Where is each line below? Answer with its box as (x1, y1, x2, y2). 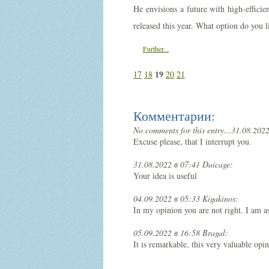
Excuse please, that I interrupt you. (133, 136, 252, 147)
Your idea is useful (133, 170, 197, 181)
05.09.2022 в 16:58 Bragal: (133, 227, 228, 238)
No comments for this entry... (133, 124, 231, 136)
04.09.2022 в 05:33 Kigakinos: (133, 193, 238, 204)
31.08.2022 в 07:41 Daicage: (133, 159, 233, 170)
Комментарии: (133, 106, 215, 124)
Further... (143, 44, 169, 53)
